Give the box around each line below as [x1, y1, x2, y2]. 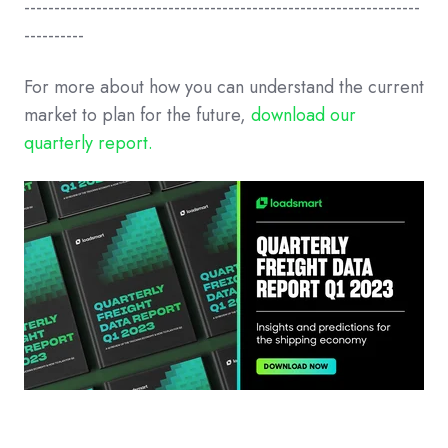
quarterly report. [24, 130, 153, 157]
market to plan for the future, [24, 102, 251, 129]
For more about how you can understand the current [24, 74, 424, 101]
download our [251, 102, 356, 129]
